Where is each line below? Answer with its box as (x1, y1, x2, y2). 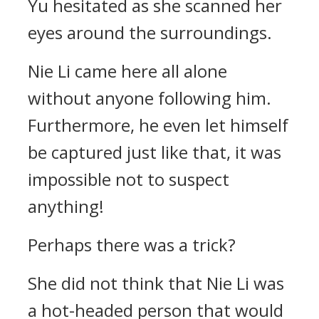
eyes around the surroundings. (28, 21, 272, 44)
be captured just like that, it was (28, 140, 281, 164)
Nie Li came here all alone (28, 59, 227, 83)
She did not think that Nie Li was (28, 271, 284, 295)
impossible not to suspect (28, 167, 229, 191)
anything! (28, 194, 104, 218)
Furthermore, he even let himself (28, 113, 288, 137)
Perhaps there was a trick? (28, 233, 236, 256)
